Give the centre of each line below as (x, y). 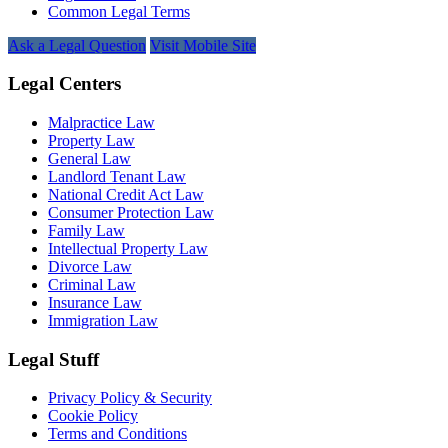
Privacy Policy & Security (130, 398)
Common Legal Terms (119, 11)
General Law (89, 158)
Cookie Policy (93, 416)
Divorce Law (90, 266)
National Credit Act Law (126, 194)
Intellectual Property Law (128, 248)
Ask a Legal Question (77, 45)
